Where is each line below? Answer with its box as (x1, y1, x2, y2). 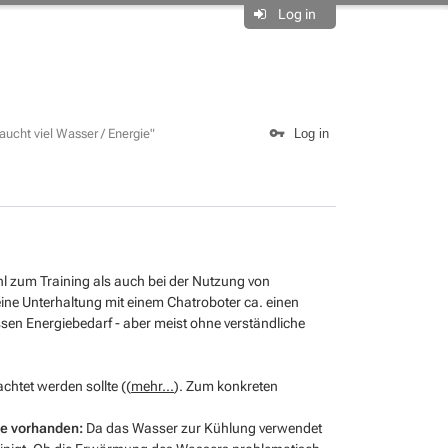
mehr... (131, 377, 175, 394)
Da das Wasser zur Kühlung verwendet (83, 419, 323, 436)
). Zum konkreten (174, 377, 279, 394)
